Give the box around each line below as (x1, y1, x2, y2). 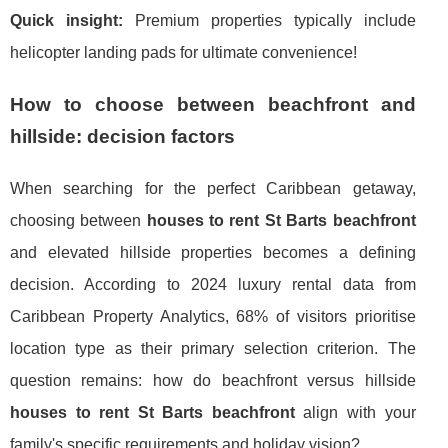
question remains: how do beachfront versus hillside (10, 371, 416, 389)
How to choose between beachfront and (10, 93, 416, 115)
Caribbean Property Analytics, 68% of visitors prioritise (10, 307, 416, 325)
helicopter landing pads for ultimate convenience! (10, 43, 357, 61)
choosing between (10, 211, 147, 229)
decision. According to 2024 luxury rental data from (10, 275, 416, 293)
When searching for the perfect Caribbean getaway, (10, 179, 416, 197)
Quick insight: (10, 11, 123, 29)
